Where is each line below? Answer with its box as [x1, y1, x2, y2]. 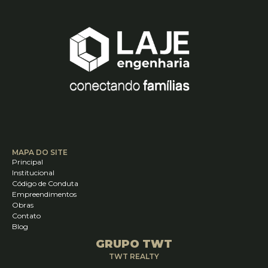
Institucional [12, 168, 54, 178]
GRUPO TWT [96, 237, 172, 251]
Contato [12, 211, 41, 221]
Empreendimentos [12, 190, 77, 199]
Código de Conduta [12, 179, 78, 188]
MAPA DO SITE [12, 148, 68, 157]
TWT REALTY [109, 252, 159, 261]
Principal [12, 157, 43, 167]
